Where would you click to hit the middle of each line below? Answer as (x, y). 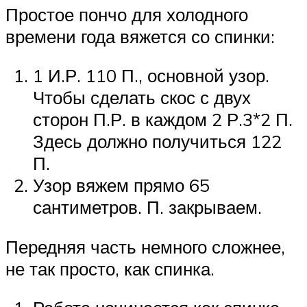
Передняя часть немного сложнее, (145, 246)
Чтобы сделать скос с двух (142, 98)
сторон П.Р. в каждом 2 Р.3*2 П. (163, 120)
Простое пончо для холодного (127, 14)
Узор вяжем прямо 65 (121, 185)
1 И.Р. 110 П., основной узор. (151, 76)
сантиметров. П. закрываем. (147, 207)
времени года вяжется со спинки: (140, 36)
